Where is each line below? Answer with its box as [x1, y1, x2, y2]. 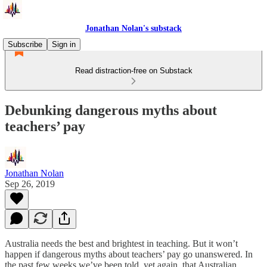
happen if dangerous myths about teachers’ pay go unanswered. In [5, 249, 253, 259]
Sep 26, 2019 [5, 178, 55, 189]
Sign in [52, 40, 76, 49]
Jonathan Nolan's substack [85, 24, 182, 33]
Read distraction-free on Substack [74, 66, 193, 75]
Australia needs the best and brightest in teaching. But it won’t [5, 238, 238, 249]
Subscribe [8, 40, 42, 49]
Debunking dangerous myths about [5, 102, 217, 118]
